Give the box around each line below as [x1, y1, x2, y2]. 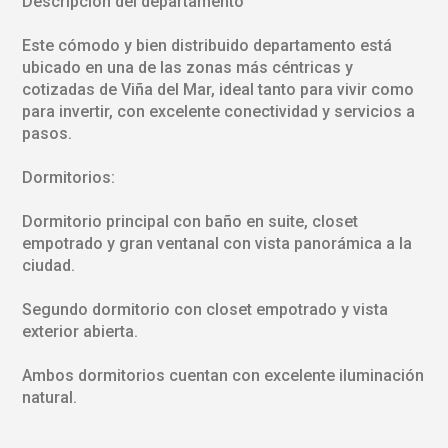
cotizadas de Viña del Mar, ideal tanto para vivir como [21, 79, 414, 99]
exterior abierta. [21, 321, 138, 341]
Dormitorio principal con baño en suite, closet [21, 211, 358, 231]
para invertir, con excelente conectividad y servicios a [21, 101, 415, 121]
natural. [21, 387, 77, 407]
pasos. [21, 123, 72, 143]
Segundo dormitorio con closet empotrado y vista [21, 299, 388, 319]
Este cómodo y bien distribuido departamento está [21, 35, 392, 55]
